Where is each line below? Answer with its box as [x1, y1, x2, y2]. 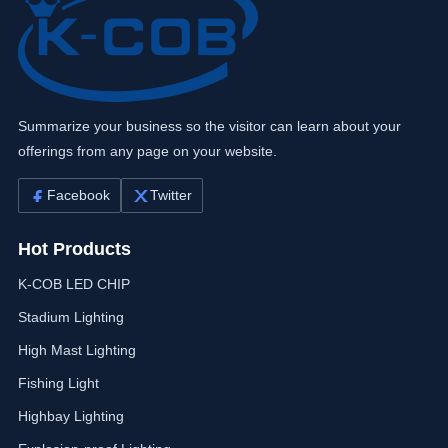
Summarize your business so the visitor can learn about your [17, 118, 401, 135]
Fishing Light [17, 375, 99, 392]
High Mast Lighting [17, 342, 136, 359]
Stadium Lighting [17, 309, 124, 326]
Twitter [149, 187, 192, 204]
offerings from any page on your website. [17, 143, 277, 160]
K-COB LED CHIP [17, 276, 130, 293]
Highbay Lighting [17, 408, 124, 425]
